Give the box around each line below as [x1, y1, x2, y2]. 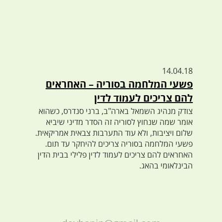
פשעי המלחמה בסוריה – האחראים [46, 77, 193, 91]
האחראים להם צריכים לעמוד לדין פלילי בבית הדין [38, 149, 193, 160]
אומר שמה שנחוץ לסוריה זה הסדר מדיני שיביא [46, 116, 193, 127]
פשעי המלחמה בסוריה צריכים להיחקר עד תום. [45, 138, 193, 149]
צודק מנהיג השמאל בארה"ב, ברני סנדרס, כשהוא [39, 106, 193, 116]
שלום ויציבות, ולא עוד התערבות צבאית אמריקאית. [35, 127, 193, 138]
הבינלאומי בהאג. [139, 160, 193, 171]
